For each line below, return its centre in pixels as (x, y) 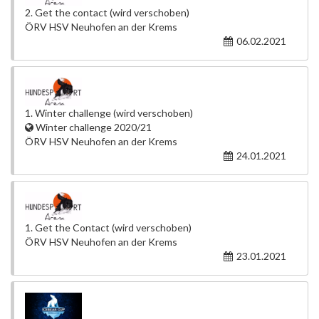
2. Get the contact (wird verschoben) (107, 12)
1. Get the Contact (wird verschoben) (108, 228)
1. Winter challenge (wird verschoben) (109, 113)
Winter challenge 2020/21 (93, 127)
